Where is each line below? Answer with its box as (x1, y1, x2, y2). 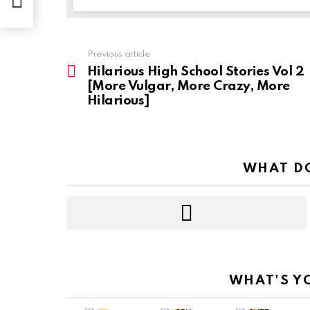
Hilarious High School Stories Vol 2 (87, 64, 304, 78)
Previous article (87, 49, 150, 59)
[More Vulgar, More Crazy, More (87, 79, 290, 93)
